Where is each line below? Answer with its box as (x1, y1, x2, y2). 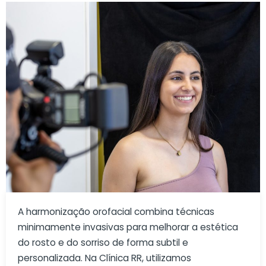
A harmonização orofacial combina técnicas (18, 205, 214, 218)
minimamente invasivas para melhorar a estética (18, 221, 238, 234)
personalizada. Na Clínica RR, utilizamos (18, 252, 191, 265)
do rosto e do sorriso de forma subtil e (18, 236, 188, 249)
